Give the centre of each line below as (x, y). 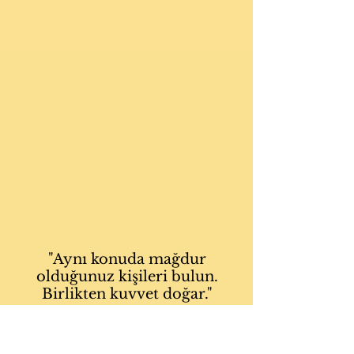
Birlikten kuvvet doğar (123, 294)
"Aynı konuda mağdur (127, 259)
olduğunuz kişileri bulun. (127, 277)
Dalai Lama (126, 322)
